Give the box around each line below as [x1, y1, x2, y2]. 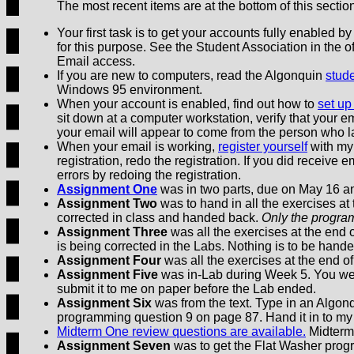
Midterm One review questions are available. [57, 325, 306, 339]
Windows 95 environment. [57, 83, 202, 97]
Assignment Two [57, 197, 157, 211]
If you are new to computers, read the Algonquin [57, 69, 326, 83]
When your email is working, [57, 140, 218, 154]
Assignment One [57, 183, 157, 197]
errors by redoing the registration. [57, 168, 241, 183]
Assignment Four [57, 254, 161, 268]
